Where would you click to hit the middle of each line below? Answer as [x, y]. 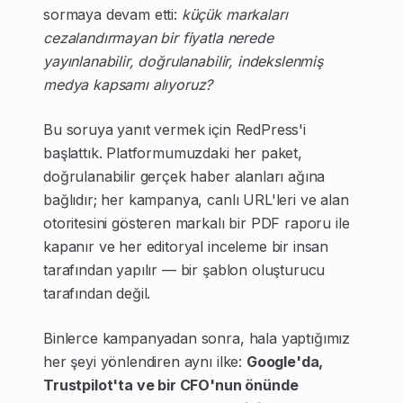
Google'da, [285, 362]
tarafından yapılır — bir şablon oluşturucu [184, 270]
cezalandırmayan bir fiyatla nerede [158, 38]
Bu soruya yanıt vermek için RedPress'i [175, 130]
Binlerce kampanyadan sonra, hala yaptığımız [197, 338]
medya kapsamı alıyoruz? [128, 85]
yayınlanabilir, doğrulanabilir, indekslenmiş [183, 61]
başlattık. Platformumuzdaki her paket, [173, 153]
